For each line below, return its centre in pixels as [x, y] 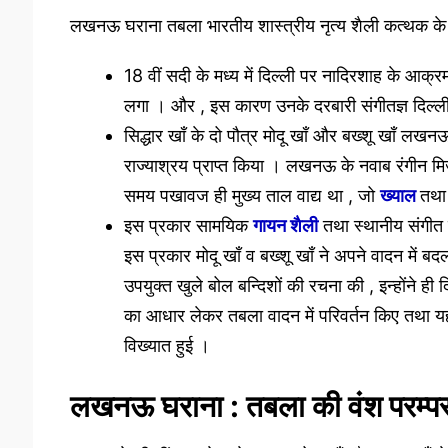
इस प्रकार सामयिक [188, 225]
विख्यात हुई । [166, 345]
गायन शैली [285, 225]
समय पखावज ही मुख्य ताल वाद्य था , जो [251, 195]
